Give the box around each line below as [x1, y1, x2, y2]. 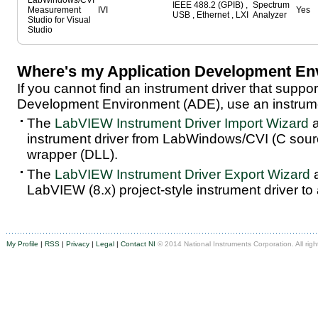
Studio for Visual [28, 15, 91, 25]
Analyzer [253, 10, 287, 20]
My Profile [6, 240, 38, 248]
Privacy [66, 240, 89, 248]
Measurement [28, 5, 81, 15]
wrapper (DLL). [27, 147, 118, 162]
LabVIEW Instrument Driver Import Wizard [55, 116, 309, 131]
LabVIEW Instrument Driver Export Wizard [55, 167, 310, 182]
